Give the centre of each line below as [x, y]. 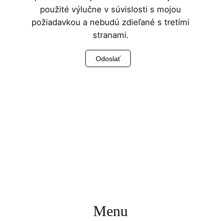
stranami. [110, 35]
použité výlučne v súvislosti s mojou [110, 10]
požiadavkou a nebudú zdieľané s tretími [110, 22]
